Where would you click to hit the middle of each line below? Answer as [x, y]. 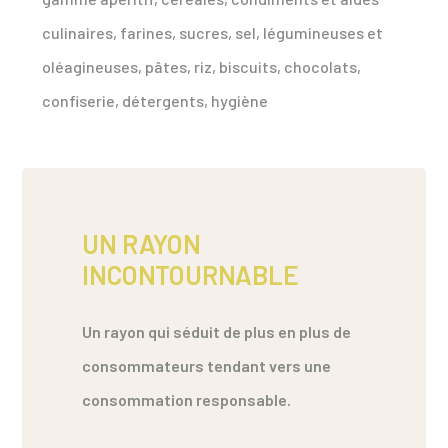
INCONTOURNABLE [190, 274]
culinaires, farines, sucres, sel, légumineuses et [213, 32]
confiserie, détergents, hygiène [155, 100]
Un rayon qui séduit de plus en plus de [217, 331]
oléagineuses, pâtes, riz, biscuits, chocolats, [202, 66]
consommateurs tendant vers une [207, 365]
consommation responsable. [187, 399]
